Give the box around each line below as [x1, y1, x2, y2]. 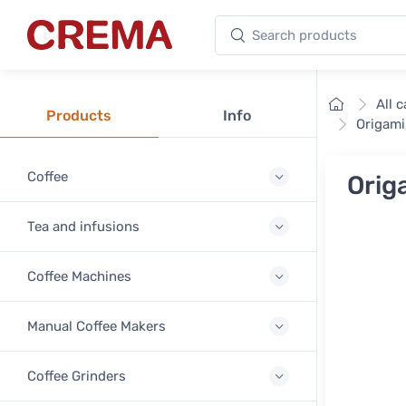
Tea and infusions [27, 218, 140, 235]
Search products [215, 15, 328, 34]
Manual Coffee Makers [27, 318, 166, 334]
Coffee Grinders [27, 368, 126, 384]
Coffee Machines [27, 268, 131, 285]
